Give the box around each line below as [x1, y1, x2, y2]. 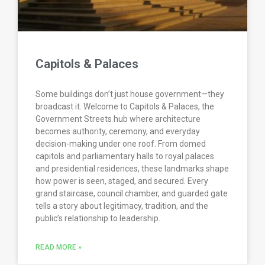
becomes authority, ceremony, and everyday [35, 127, 200, 137]
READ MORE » [35, 243, 82, 252]
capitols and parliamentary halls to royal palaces [35, 151, 214, 161]
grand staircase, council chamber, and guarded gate [35, 189, 228, 199]
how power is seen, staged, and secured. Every [35, 176, 208, 186]
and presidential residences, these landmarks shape [35, 164, 229, 174]
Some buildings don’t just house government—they [35, 89, 224, 99]
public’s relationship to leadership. [35, 214, 160, 224]
